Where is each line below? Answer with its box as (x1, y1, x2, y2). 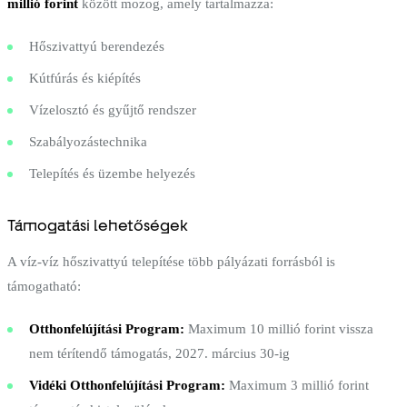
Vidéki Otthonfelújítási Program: (29, 377, 225, 392)
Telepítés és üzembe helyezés (29, 165, 195, 181)
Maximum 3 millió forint (225, 377, 369, 392)
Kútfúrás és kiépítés (29, 70, 141, 85)
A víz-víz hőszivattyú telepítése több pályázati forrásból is (7, 253, 335, 269)
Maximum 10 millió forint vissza (184, 321, 373, 336)
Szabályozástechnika (29, 134, 147, 149)
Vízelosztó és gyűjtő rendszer (29, 102, 196, 117)
